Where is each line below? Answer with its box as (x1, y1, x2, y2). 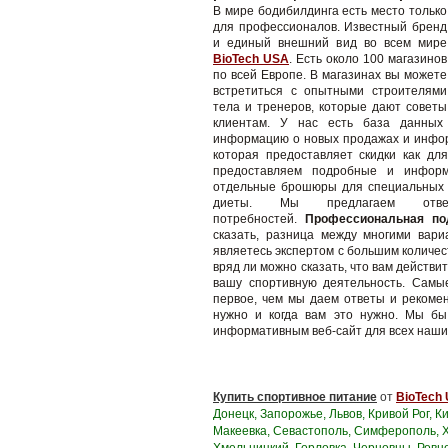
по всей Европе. (213, 68, 306, 82)
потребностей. (213, 212, 297, 226)
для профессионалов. (213, 20, 340, 34)
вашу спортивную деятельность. (213, 276, 405, 290)
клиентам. (213, 116, 270, 130)
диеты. (213, 196, 252, 210)
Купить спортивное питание (213, 390, 377, 404)
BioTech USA (213, 52, 289, 66)
